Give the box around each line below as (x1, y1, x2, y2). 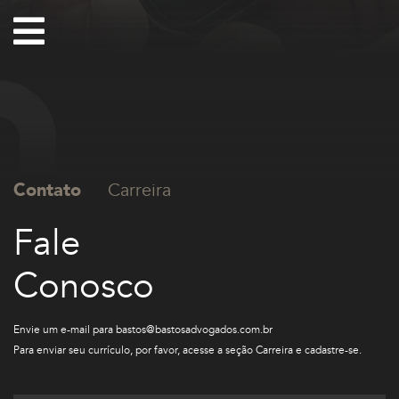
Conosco (13, 262, 154, 311)
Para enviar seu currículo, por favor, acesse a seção (13, 343, 256, 357)
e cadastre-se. (293, 343, 362, 357)
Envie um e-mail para (13, 322, 116, 337)
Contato (13, 178, 81, 202)
